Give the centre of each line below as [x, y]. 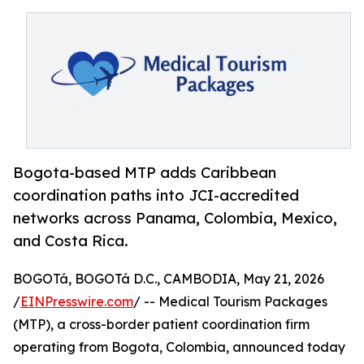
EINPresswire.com [77, 302]
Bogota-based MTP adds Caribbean [145, 173]
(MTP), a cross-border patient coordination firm [161, 325]
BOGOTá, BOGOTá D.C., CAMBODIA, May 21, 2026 [169, 279]
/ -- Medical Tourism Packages [230, 302]
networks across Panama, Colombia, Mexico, [175, 218]
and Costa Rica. [71, 241]
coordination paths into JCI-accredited [156, 195]
